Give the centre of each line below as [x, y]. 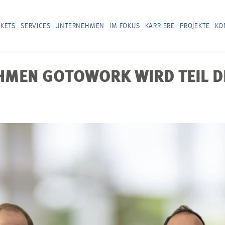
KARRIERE [160, 26]
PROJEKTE [195, 26]
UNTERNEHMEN [80, 26]
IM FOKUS [125, 26]
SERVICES [36, 26]
